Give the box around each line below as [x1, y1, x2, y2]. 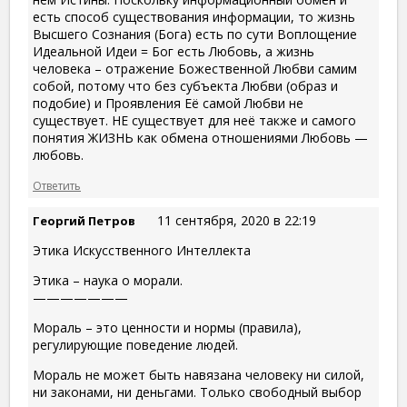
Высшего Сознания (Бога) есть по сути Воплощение [33, 25, 357, 44]
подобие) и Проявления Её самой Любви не [33, 94, 303, 113]
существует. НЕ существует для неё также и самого [33, 112, 356, 130]
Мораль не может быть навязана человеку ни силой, [33, 366, 364, 384]
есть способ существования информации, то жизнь [33, 8, 355, 26]
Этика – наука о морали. [33, 272, 183, 290]
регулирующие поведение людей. [33, 336, 238, 354]
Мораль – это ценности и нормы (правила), [33, 319, 302, 337]
